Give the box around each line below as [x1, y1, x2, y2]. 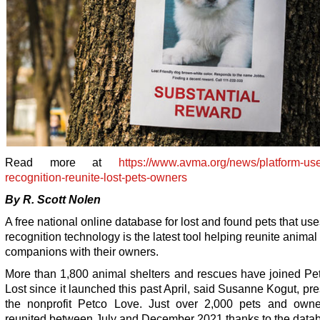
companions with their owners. [5, 245, 159, 259]
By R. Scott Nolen [5, 193, 101, 206]
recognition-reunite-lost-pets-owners [5, 171, 187, 184]
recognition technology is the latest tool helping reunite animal [5, 230, 317, 244]
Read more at [5, 156, 119, 169]
